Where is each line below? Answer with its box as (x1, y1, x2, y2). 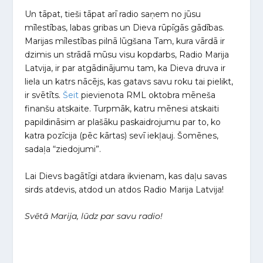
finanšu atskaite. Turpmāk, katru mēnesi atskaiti (25, 103, 220, 114)
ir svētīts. (25, 90, 63, 101)
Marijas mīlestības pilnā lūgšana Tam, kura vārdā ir (25, 36, 225, 47)
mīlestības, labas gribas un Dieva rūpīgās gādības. (25, 22, 225, 33)
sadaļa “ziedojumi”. (25, 144, 102, 155)
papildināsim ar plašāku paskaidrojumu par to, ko (25, 117, 221, 128)
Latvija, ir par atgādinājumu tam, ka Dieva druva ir (25, 63, 226, 74)
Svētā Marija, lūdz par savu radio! (25, 211, 163, 222)
